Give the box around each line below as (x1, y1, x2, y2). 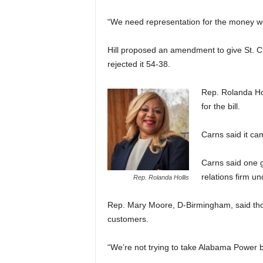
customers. (107, 214, 149, 224)
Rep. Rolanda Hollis (133, 174, 189, 181)
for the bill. (201, 102, 240, 111)
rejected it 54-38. (107, 59, 170, 69)
